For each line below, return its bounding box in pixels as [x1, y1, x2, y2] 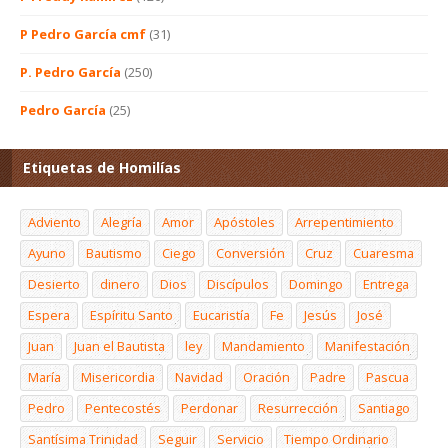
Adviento [28, 212, 81, 231]
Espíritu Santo [90, 305, 173, 324]
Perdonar [181, 398, 238, 417]
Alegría [101, 212, 142, 231]
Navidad [175, 367, 223, 386]
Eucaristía [193, 305, 250, 324]
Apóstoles [214, 212, 275, 231]
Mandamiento [222, 336, 305, 355]
